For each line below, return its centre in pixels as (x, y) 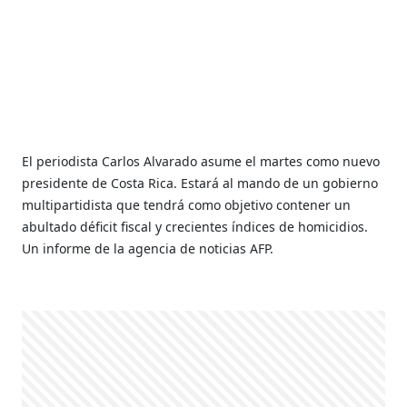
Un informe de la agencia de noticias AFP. (150, 248)
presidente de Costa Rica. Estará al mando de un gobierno (200, 183)
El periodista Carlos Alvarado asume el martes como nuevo (201, 161)
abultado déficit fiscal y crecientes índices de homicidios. (195, 227)
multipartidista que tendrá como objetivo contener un (187, 205)
